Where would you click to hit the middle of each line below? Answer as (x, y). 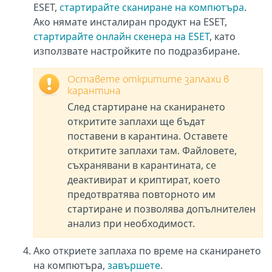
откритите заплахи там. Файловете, (152, 151)
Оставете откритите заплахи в (148, 80)
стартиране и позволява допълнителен (161, 209)
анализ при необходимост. (131, 223)
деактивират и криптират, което (144, 180)
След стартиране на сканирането (146, 107)
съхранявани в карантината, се (142, 165)
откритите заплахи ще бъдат (136, 121)
